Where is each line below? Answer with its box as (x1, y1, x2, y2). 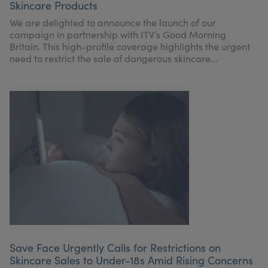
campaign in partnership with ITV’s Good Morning (10, 28, 226, 41)
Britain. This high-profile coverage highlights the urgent (10, 40, 250, 53)
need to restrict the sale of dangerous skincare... (10, 52, 218, 65)
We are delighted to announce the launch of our (10, 16, 216, 29)
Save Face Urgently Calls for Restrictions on (10, 240, 221, 255)
